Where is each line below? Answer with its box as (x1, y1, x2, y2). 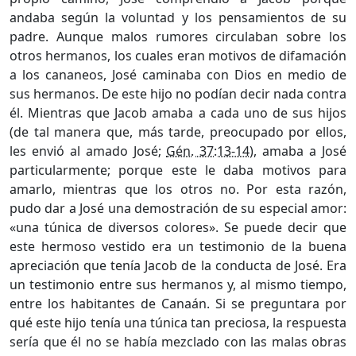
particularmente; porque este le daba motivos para (10, 161, 346, 179)
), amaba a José (250, 141, 347, 160)
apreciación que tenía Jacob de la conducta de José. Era (10, 256, 346, 274)
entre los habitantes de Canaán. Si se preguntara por (10, 294, 346, 312)
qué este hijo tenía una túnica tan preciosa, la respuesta (10, 313, 346, 331)
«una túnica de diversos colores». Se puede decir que (10, 218, 346, 236)
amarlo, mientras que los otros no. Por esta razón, (10, 180, 346, 198)
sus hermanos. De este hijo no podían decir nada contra (10, 84, 346, 103)
